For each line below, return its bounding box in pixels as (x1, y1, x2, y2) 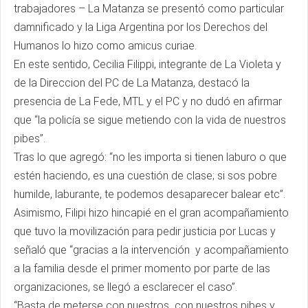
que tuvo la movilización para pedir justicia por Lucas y (14, 225, 276, 238)
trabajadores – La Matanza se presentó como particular (14, 2, 284, 15)
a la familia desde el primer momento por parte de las (14, 262, 270, 275)
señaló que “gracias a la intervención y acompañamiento (14, 243, 289, 256)
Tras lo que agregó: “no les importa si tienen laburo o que (14, 151, 287, 164)
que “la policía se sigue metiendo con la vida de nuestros (14, 113, 286, 126)
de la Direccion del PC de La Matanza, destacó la (14, 76, 250, 89)
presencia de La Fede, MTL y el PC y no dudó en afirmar (14, 95, 282, 108)
